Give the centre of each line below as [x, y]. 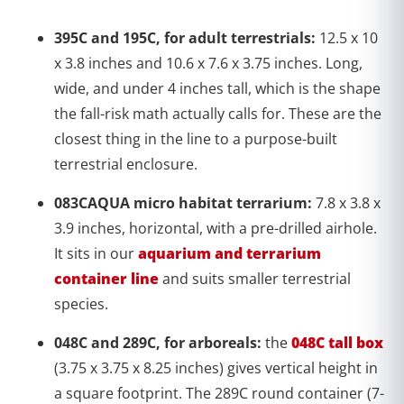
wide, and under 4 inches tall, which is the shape [217, 88]
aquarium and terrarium [230, 253]
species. [81, 303]
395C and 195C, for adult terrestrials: [187, 37]
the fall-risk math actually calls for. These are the [218, 113]
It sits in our [96, 253]
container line [106, 278]
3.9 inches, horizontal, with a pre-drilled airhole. [216, 228]
